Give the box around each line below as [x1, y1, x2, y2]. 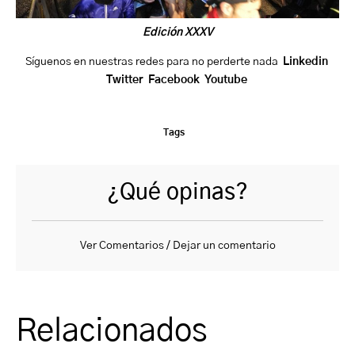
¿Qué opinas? [107, 181, 248, 204]
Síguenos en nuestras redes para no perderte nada [25, 55, 283, 67]
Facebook [147, 74, 200, 86]
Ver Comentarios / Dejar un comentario [79, 239, 276, 251]
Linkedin [282, 55, 330, 67]
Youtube [204, 74, 250, 86]
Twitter [105, 74, 143, 86]
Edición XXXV [142, 26, 213, 38]
